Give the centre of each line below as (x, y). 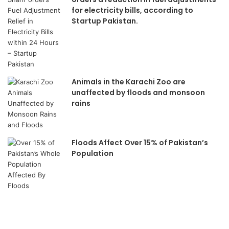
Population (93, 153)
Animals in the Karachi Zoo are (129, 82)
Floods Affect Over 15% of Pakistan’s (140, 142)
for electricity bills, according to (132, 10)
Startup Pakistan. (105, 21)
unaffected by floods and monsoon (138, 92)
